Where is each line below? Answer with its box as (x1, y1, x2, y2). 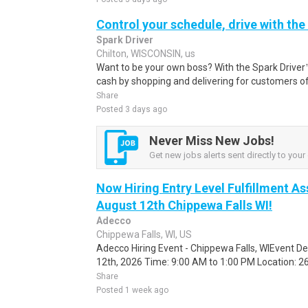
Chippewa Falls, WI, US (96, 229, 192, 240)
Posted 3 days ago (96, 104, 167, 114)
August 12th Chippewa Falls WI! (96, 198, 272, 212)
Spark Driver (96, 34, 153, 45)
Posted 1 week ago (96, 285, 168, 295)
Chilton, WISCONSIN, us (96, 48, 195, 59)
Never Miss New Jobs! (149, 133, 274, 148)
